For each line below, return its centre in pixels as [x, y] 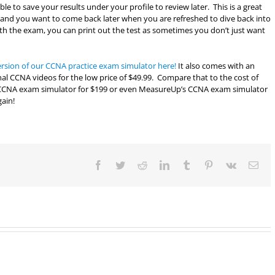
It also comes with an [215, 66]
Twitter [138, 165]
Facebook [122, 165]
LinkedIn [187, 165]
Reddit [160, 165]
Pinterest [230, 165]
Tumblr [205, 165]
